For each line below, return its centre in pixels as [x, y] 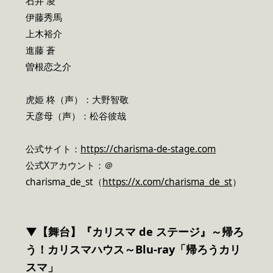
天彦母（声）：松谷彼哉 [76, 116]
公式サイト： [53, 149]
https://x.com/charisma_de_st [167, 182]
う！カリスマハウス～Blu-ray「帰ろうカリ [133, 250]
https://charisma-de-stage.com [148, 149]
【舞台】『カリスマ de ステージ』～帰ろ [140, 232]
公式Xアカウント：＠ [69, 166]
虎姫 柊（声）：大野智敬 [77, 100]
